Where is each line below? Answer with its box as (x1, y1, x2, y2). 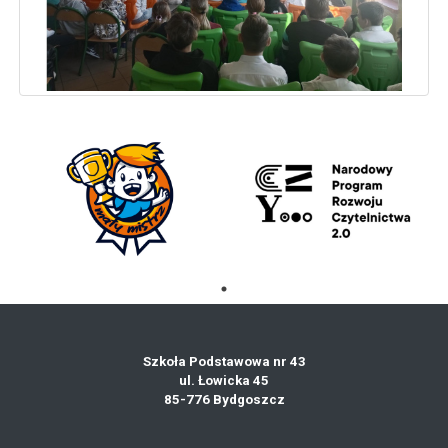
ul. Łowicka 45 (179, 372, 269, 388)
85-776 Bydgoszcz (163, 391, 285, 407)
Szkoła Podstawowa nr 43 (142, 353, 306, 369)
